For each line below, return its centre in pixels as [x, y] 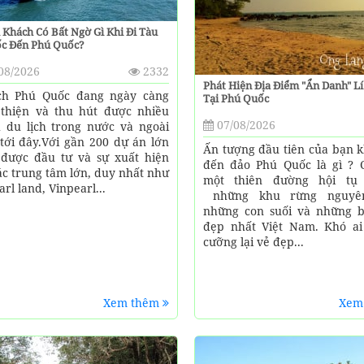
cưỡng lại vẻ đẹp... [253, 241]
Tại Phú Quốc [236, 98]
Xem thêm [132, 303]
